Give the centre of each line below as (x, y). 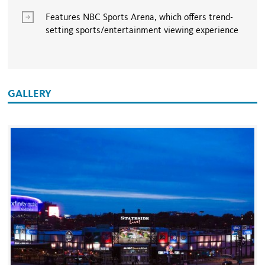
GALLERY (30, 94)
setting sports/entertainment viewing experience (142, 31)
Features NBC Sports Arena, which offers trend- (140, 18)
